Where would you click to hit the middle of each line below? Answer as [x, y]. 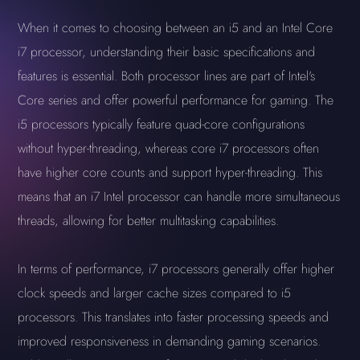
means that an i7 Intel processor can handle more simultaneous [179, 196]
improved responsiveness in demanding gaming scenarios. [170, 341]
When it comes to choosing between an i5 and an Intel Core [176, 28]
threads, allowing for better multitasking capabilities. [149, 221]
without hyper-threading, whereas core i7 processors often [169, 148]
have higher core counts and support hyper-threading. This [170, 172]
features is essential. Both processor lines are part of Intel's [167, 76]
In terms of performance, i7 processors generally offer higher [176, 269]
